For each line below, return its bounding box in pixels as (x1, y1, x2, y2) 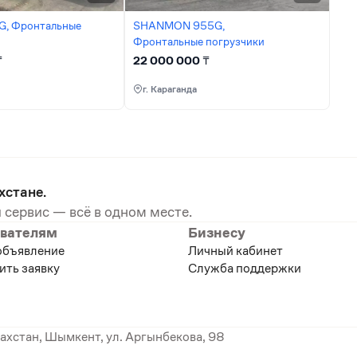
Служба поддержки (188, 260, 301, 277)
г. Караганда (142, 82, 197, 95)
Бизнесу (188, 223, 245, 241)
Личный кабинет (188, 242, 283, 259)
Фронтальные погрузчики (132, 34, 265, 49)
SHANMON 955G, (132, 18, 225, 33)
